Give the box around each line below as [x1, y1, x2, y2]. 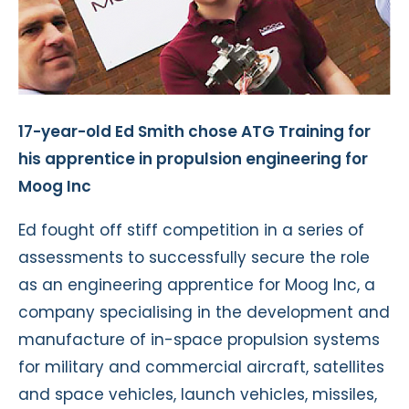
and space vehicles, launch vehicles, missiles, [18, 383, 377, 405]
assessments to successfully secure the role [18, 246, 370, 268]
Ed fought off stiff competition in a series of [18, 218, 364, 241]
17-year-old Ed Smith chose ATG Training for [18, 120, 371, 142]
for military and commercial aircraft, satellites [18, 355, 384, 378]
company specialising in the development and [18, 300, 390, 323]
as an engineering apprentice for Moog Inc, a [18, 273, 375, 296]
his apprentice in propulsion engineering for [18, 147, 368, 170]
